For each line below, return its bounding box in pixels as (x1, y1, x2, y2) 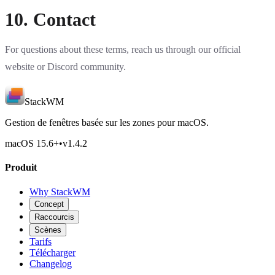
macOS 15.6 (5, 138, 53, 149)
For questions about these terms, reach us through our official (5, 44, 241, 55)
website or (5, 61, 47, 72)
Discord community (47, 61, 123, 72)
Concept (34, 199, 64, 209)
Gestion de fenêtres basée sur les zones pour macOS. (5, 117, 209, 128)
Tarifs (29, 236, 52, 247)
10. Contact (5, 9, 96, 29)
